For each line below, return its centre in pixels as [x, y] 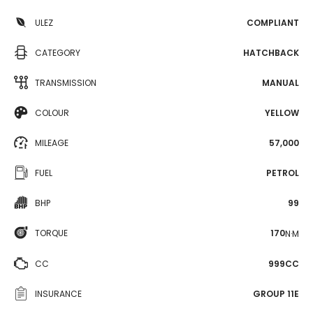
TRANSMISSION [66, 83]
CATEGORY [58, 53]
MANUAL [281, 83]
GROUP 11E [276, 293]
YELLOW [282, 113]
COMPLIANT [273, 23]
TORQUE [51, 233]
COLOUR [52, 113]
